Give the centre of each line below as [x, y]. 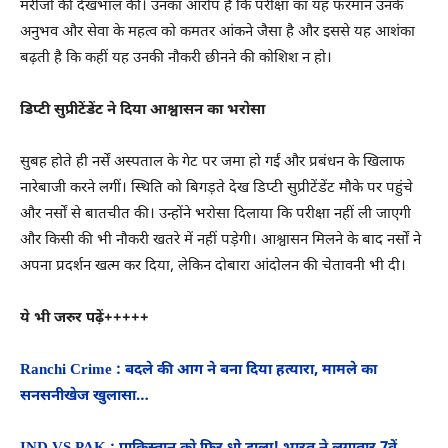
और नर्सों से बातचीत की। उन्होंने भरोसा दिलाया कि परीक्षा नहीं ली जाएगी [215, 214]
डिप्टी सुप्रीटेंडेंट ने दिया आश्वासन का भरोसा [142, 110]
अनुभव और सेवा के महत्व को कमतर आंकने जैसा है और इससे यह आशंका [217, 32]
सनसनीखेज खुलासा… [86, 396]
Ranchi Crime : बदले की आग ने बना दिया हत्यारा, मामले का [198, 370]
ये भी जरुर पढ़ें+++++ [84, 318]
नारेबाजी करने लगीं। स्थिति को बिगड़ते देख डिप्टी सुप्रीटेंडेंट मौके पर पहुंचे [216, 188]
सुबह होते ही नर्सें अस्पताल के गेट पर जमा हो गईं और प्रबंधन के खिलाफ [212, 162]
